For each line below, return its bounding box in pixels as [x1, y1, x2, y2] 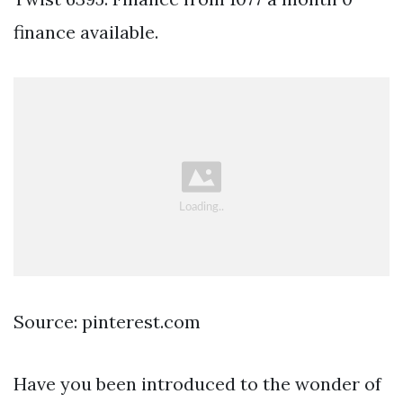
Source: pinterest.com [13, 309, 201, 333]
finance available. [13, 21, 158, 44]
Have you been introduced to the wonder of [13, 372, 381, 395]
